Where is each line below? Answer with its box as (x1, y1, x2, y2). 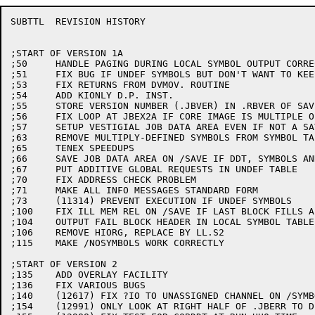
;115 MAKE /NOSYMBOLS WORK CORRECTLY (11, 238, 33, 248)
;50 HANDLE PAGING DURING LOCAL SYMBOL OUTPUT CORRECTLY (11, 58, 27, 69)
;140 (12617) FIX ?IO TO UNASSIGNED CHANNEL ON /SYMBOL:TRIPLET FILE (11, 290, 33, 301)
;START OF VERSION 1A (11, 48, 123, 58)
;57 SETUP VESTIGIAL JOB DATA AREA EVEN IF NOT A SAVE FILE (11, 122, 27, 132)
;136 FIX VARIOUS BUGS (11, 280, 33, 290)
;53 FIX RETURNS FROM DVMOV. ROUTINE (11, 79, 27, 90)
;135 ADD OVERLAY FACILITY (11, 269, 33, 280)
